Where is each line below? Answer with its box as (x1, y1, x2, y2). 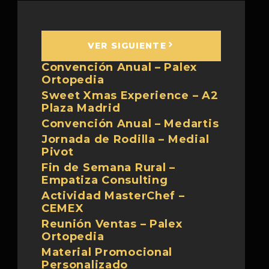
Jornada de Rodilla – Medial (41, 133, 210, 146)
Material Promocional (41, 246, 173, 259)
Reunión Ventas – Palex (41, 217, 183, 231)
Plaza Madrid (41, 101, 121, 115)
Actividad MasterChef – (41, 189, 185, 202)
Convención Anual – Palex (41, 61, 198, 74)
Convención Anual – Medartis (41, 117, 219, 130)
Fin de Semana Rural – (41, 161, 175, 174)
